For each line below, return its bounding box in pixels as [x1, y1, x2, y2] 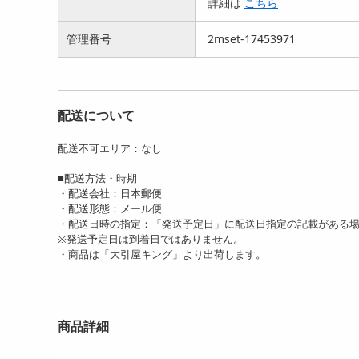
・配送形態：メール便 [58, 201, 162, 216]
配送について [58, 107, 135, 125]
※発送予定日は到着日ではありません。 [58, 232, 244, 247]
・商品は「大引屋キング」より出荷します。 [58, 247, 266, 262]
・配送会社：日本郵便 [58, 186, 162, 201]
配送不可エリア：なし [58, 141, 162, 156]
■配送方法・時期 [58, 171, 137, 186]
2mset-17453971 [208, 31, 296, 47]
